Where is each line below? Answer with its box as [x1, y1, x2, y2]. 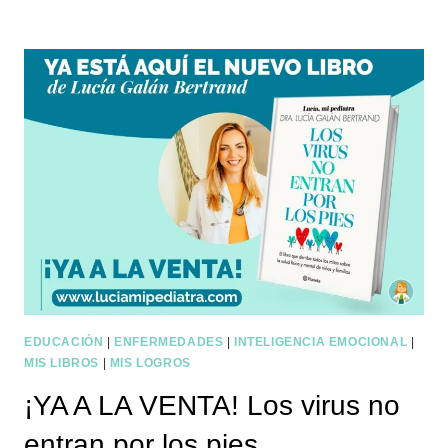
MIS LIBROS [24, 356, 99, 371]
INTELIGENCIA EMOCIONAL [234, 335, 408, 350]
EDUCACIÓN [24, 335, 104, 350]
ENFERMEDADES [114, 335, 224, 350]
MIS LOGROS [109, 356, 191, 371]
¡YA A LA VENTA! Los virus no [24, 390, 400, 422]
